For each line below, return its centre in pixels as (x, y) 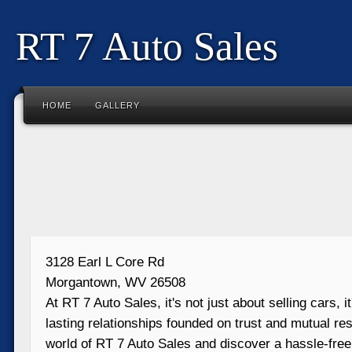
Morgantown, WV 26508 (115, 282)
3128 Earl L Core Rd (105, 262)
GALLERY (117, 105)
